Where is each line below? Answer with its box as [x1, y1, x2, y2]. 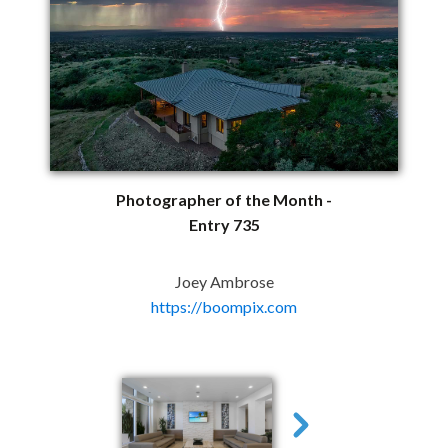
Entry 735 [188, 214, 260, 234]
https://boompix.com [151, 296, 297, 316]
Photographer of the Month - [116, 189, 332, 209]
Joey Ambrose [174, 271, 274, 291]
